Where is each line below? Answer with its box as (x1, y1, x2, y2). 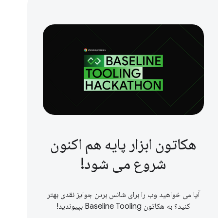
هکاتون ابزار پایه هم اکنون (50, 134, 197, 154)
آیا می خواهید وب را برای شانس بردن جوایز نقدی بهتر (47, 190, 200, 200)
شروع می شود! (80, 154, 166, 174)
